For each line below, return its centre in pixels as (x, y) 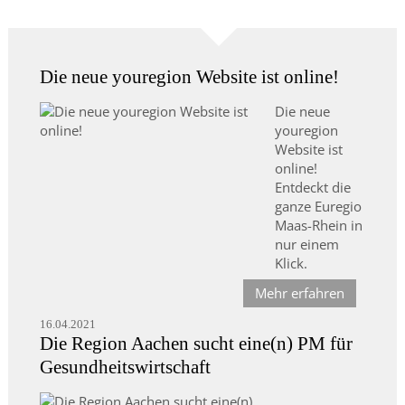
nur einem (306, 245)
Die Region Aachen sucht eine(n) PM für (196, 344)
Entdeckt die (312, 188)
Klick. (291, 264)
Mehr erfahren (300, 293)
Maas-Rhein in (318, 226)
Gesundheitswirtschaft (125, 367)
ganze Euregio (318, 207)
